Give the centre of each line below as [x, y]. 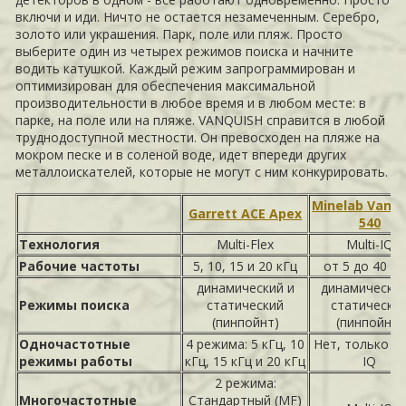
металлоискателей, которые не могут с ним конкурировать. [202, 171]
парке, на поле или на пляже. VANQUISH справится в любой [201, 120]
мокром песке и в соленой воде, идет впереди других [181, 154]
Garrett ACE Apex [246, 213]
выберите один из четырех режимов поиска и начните [185, 51]
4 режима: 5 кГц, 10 [246, 343]
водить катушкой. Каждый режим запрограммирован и [186, 68]
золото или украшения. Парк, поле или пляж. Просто [179, 34]
